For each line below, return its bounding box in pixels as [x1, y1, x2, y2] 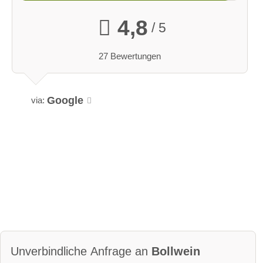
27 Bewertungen [99, 50, 161, 61]
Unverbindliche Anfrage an [11, 245, 151, 258]
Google [47, 94, 84, 106]
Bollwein [151, 245, 200, 258]
